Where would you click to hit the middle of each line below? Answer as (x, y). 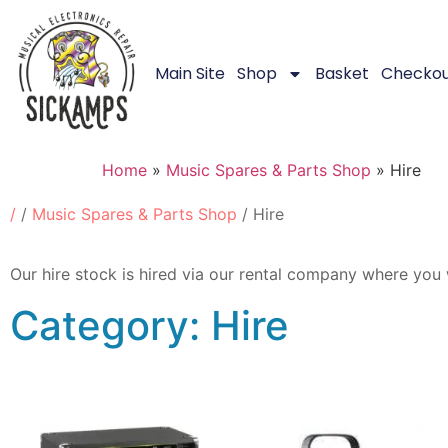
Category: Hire (149, 325)
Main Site (189, 73)
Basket (341, 73)
